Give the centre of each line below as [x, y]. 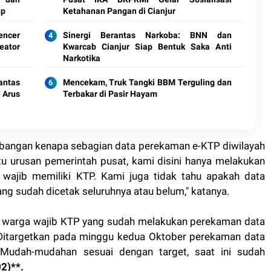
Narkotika [81, 58]
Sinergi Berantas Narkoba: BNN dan [147, 35]
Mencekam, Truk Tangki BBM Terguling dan [147, 82]
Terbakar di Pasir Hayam [110, 93]
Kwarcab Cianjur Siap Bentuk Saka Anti [147, 46]
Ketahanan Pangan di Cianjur [119, 11]
